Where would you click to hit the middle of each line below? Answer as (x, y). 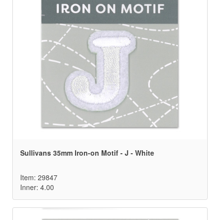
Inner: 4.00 (37, 187)
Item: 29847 (39, 178)
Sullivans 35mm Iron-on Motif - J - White (87, 153)
